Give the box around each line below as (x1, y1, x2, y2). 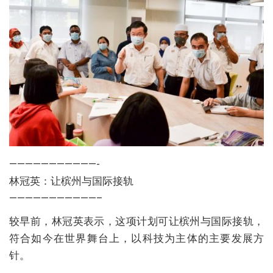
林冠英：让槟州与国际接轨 (9, 175, 133, 188)
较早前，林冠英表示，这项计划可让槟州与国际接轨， (9, 215, 264, 228)
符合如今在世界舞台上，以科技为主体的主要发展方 (9, 232, 264, 245)
